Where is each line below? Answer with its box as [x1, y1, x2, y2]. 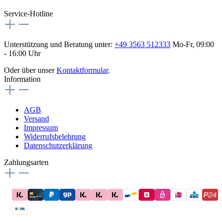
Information [4, 74, 41, 83]
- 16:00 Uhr [4, 49, 41, 57]
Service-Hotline [4, 9, 53, 18]
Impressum [24, 123, 58, 132]
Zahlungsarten [4, 158, 49, 166]
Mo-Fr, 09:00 [170, 40, 214, 49]
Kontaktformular [56, 65, 108, 74]
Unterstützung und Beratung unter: [4, 40, 114, 49]
